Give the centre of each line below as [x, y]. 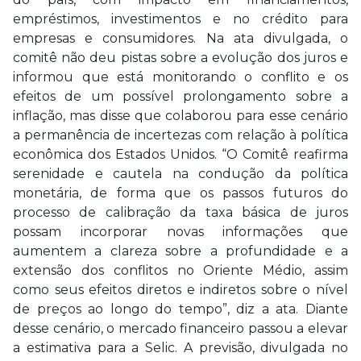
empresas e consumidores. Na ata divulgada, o [180, 38]
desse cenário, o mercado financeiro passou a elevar [180, 328]
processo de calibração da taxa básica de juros [180, 212]
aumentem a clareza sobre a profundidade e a [180, 251]
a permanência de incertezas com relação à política [180, 135]
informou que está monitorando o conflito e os [180, 77]
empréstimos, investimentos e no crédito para [180, 19]
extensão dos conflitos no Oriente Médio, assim [180, 270]
